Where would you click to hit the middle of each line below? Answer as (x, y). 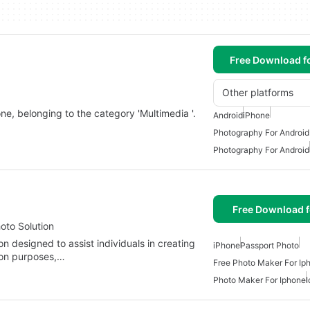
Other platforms (258, 92)
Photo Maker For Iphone (259, 280)
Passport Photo (270, 245)
